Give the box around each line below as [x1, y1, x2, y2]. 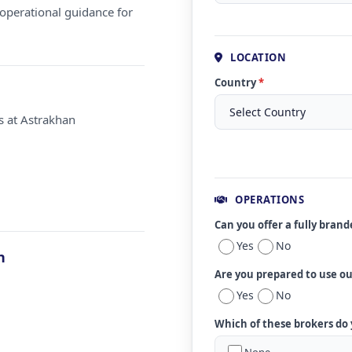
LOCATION [227, 50, 286, 64]
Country [214, 75, 258, 90]
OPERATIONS [232, 192, 304, 207]
